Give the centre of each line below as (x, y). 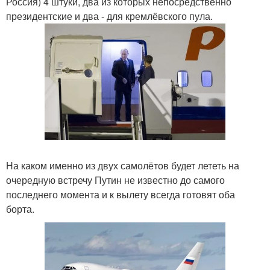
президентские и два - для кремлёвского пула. (109, 16)
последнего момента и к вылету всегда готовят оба (121, 194)
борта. (20, 209)
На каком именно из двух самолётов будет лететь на (123, 165)
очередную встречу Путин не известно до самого (115, 180)
